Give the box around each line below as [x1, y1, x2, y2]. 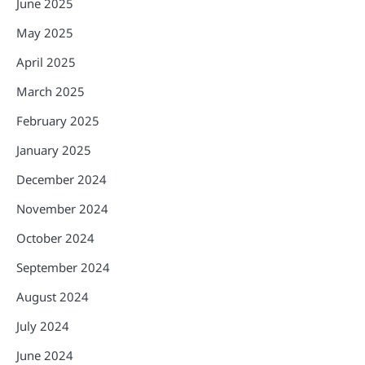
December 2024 [16, 170, 107, 187]
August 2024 [16, 288, 89, 305]
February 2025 [16, 112, 99, 129]
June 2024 [16, 346, 73, 363]
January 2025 [16, 141, 91, 158]
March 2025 [16, 82, 85, 99]
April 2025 [16, 53, 76, 70]
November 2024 [16, 200, 108, 217]
